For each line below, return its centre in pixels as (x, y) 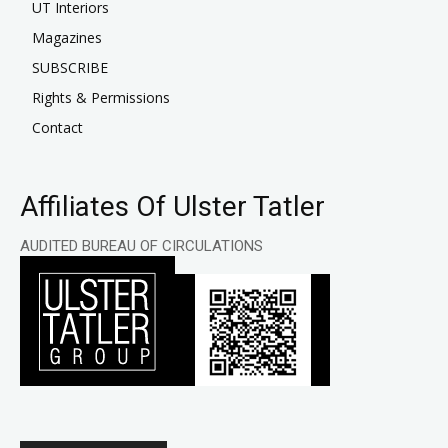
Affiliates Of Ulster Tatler (172, 207)
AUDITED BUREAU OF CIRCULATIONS (141, 246)
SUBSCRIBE (70, 68)
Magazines (67, 38)
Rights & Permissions (101, 98)
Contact (57, 128)
